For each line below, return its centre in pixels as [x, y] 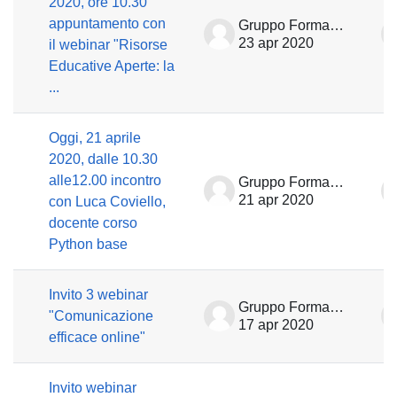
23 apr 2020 [276, 43]
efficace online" [97, 337]
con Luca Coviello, [107, 202]
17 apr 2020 [276, 325]
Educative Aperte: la [112, 66]
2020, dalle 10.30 [103, 159]
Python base [88, 244]
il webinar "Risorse [108, 45]
